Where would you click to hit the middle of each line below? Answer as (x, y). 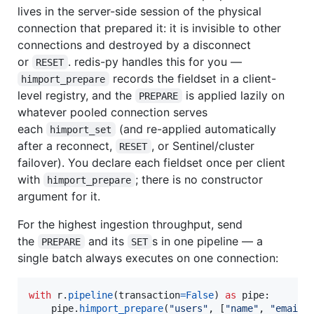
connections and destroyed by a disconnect (134, 45)
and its (106, 241)
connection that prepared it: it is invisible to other (149, 28)
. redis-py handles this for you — (155, 61)
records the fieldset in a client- (192, 78)
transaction (149, 295)
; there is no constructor (200, 179)
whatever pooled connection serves (112, 112)
